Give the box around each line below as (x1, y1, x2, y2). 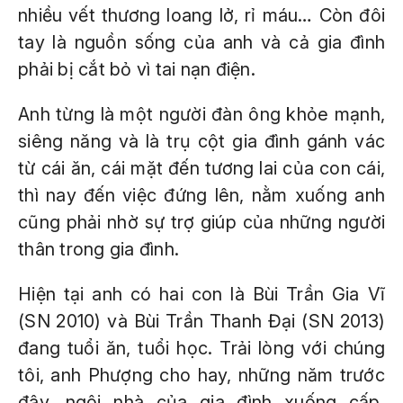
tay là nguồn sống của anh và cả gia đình (18, 31, 385, 53)
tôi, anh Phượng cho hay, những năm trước (18, 364, 385, 386)
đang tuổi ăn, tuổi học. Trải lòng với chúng (18, 337, 385, 359)
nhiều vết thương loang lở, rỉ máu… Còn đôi (18, 4, 385, 26)
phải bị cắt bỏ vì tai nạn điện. (18, 58, 255, 80)
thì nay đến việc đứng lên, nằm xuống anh (18, 184, 385, 206)
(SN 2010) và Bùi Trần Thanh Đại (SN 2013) (18, 310, 385, 332)
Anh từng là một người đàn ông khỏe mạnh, (18, 103, 385, 125)
